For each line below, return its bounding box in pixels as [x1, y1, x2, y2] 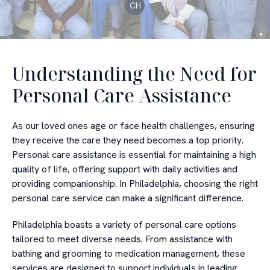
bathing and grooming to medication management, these [12, 247, 245, 260]
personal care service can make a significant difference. [12, 192, 243, 204]
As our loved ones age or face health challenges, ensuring [12, 119, 255, 132]
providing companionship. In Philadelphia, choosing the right [12, 177, 258, 190]
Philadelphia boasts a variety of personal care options [12, 218, 236, 231]
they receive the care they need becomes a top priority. [12, 134, 243, 146]
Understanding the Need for [12, 61, 257, 86]
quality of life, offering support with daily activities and [12, 163, 237, 175]
